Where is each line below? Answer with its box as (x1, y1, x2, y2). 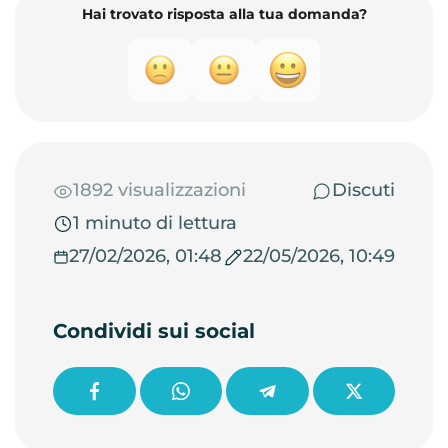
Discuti (332, 179, 395, 201)
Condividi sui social (53, 319, 255, 343)
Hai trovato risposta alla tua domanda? (81, 5, 367, 23)
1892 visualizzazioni (73, 179, 246, 201)
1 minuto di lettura (73, 212, 237, 234)
